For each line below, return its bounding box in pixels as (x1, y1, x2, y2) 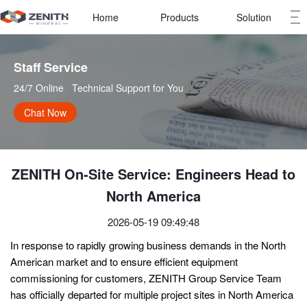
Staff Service (14, 58, 98, 77)
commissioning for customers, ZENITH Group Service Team (10, 271, 282, 286)
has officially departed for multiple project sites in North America (10, 287, 293, 302)
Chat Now (24, 106, 66, 120)
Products (160, 10, 199, 24)
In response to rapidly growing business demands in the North (10, 238, 286, 253)
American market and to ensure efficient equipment (10, 254, 238, 269)
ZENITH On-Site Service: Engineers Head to (12, 164, 295, 184)
